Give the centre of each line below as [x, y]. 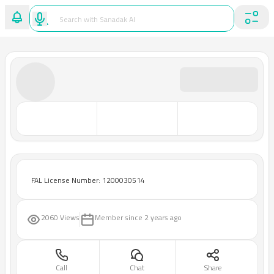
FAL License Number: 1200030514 [88, 180]
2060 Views [60, 217]
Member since [119, 217]
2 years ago [163, 217]
